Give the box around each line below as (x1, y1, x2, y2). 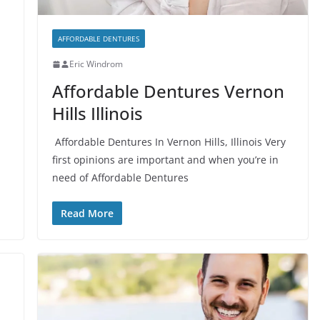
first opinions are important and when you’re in (51, 153, 279, 167)
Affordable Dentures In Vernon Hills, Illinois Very (51, 135, 286, 149)
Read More (60, 206, 114, 221)
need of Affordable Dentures (51, 171, 189, 185)
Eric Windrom (69, 58, 123, 71)
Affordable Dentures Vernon (51, 79, 284, 104)
